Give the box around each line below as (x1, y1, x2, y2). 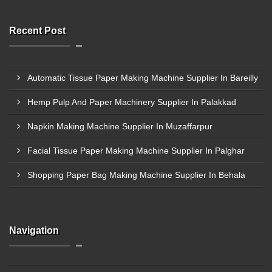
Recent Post (9, 25, 66, 36)
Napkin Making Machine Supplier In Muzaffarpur (27, 121, 212, 131)
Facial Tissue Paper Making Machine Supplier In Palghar (27, 146, 245, 155)
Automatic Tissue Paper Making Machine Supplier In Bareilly (27, 73, 258, 83)
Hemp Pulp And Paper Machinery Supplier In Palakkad (27, 97, 236, 107)
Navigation (9, 225, 59, 236)
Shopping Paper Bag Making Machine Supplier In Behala (27, 170, 245, 180)
